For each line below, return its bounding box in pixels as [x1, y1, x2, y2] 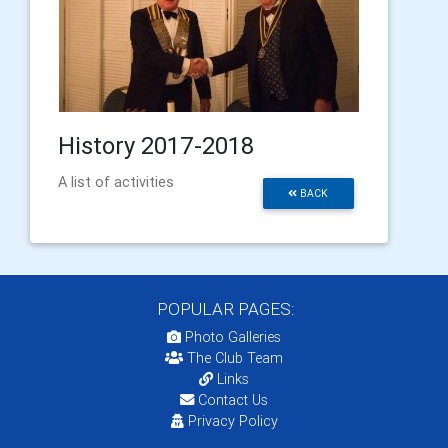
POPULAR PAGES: [153, 297, 295, 320]
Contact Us [194, 390, 268, 409]
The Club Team [187, 348, 283, 367]
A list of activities [58, 172, 174, 191]
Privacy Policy [187, 411, 278, 430]
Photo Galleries [181, 327, 281, 346]
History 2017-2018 [58, 130, 254, 160]
